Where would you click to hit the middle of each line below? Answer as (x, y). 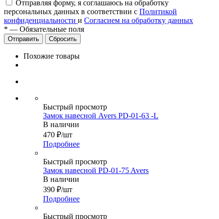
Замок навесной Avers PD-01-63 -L (101, 116)
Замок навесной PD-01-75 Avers (96, 171)
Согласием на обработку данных (139, 21)
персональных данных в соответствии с (72, 12)
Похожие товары (52, 56)
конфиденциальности (41, 21)
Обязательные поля (52, 29)
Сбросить (63, 39)
